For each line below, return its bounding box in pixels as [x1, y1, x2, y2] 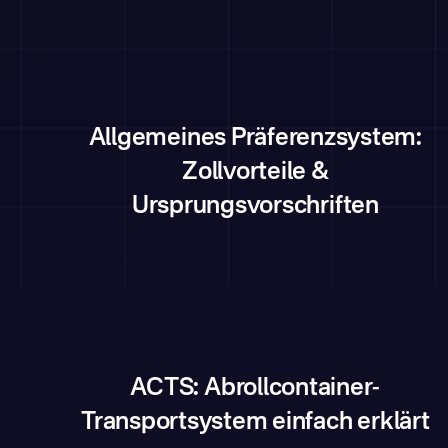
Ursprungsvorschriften [131, 195, 379, 219]
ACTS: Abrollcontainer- [130, 377, 381, 401]
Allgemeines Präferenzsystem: [88, 127, 422, 151]
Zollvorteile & [182, 161, 329, 185]
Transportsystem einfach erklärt [81, 411, 430, 435]
